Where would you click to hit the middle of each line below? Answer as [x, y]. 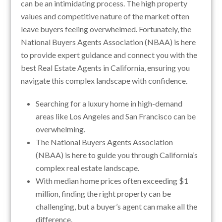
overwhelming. [61, 129]
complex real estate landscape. [88, 168]
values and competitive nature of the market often [105, 16]
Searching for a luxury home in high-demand [109, 103]
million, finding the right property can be [104, 194]
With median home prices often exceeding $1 [112, 181]
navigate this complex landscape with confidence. [104, 81]
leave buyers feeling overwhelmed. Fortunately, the [106, 29]
